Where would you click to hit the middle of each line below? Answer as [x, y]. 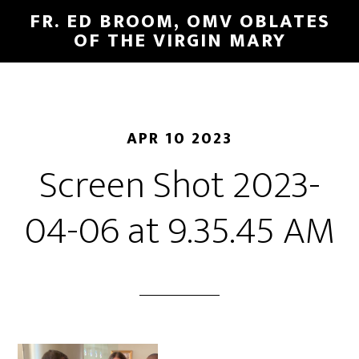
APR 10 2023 [179, 139]
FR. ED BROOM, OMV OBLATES [179, 22]
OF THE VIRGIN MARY [179, 41]
